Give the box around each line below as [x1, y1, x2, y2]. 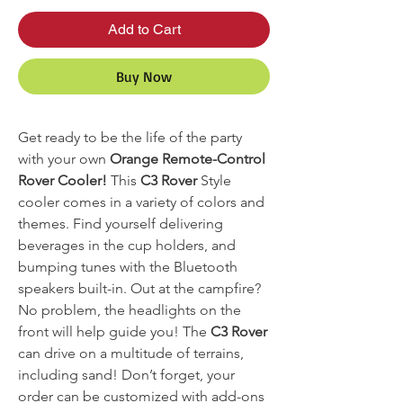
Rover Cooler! [18, 171, 111, 189]
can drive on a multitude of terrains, [18, 344, 244, 362]
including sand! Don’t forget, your [18, 365, 235, 383]
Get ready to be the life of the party [18, 128, 242, 146]
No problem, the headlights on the [18, 300, 241, 318]
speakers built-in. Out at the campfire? [18, 279, 261, 297]
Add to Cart [107, 20, 181, 38]
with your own [18, 149, 110, 167]
